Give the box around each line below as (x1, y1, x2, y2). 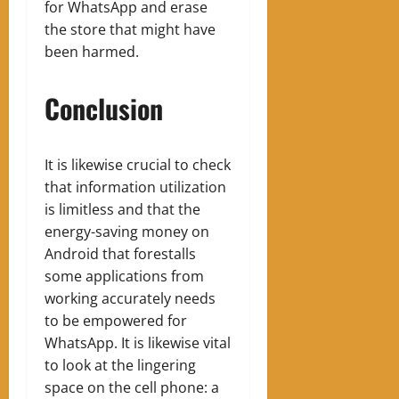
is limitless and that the (45, 199, 200, 219)
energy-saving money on (45, 221, 209, 241)
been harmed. (45, 41, 139, 61)
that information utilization (45, 176, 226, 197)
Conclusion (45, 87, 163, 128)
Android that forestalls (45, 243, 196, 264)
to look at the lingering (45, 354, 196, 375)
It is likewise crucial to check (45, 154, 231, 175)
